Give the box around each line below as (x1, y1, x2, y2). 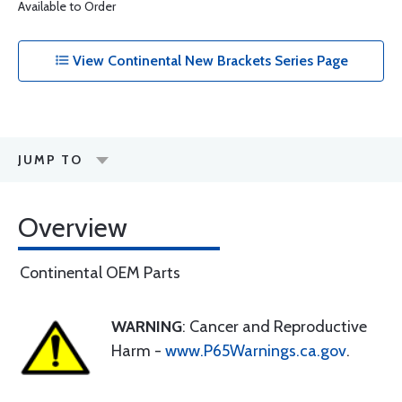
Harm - (111, 341, 165, 361)
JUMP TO (18, 152, 83, 168)
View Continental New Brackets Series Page (68, 52, 348, 69)
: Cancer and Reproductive (182, 317, 367, 336)
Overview (18, 211, 127, 244)
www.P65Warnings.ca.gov (165, 341, 346, 361)
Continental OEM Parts (20, 263, 180, 283)
